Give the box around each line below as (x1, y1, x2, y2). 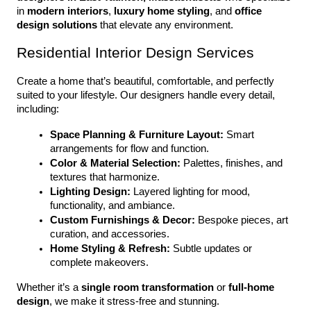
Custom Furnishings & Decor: (50, 215, 195, 226)
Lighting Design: (50, 186, 131, 197)
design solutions (17, 19, 97, 31)
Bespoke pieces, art (195, 215, 288, 226)
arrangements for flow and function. (50, 143, 209, 154)
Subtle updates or (170, 243, 252, 254)
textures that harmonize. (50, 171, 160, 183)
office (235, 6, 262, 17)
